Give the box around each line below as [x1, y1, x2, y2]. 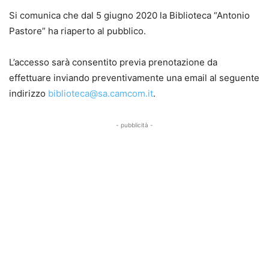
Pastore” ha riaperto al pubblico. [9, 25, 146, 37]
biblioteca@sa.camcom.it [48, 88, 153, 99]
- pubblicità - [116, 121, 153, 128]
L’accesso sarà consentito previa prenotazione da [9, 56, 217, 68]
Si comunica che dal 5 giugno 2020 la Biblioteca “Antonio [9, 10, 250, 21]
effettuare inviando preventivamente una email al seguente [9, 72, 259, 83]
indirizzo [9, 88, 48, 99]
